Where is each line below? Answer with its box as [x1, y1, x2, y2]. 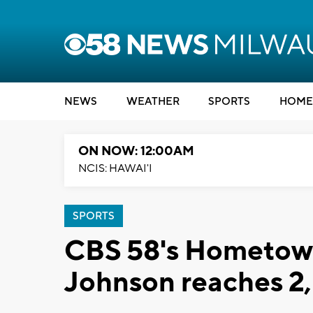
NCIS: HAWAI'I [78, 161, 152, 175]
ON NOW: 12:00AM [78, 143, 194, 159]
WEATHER [126, 95, 180, 108]
